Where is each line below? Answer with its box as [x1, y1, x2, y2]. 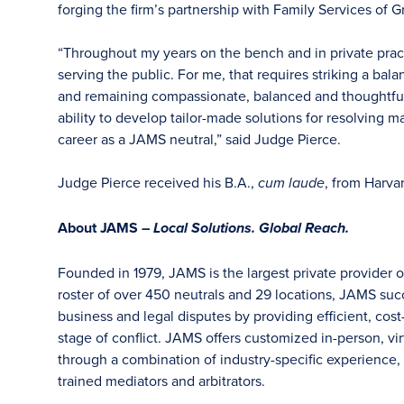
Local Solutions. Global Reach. [153, 220, 349, 238]
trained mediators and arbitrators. [58, 371, 265, 390]
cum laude [258, 175, 325, 192]
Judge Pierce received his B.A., [58, 172, 258, 192]
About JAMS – [58, 217, 153, 238]
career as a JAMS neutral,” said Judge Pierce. [58, 129, 341, 149]
